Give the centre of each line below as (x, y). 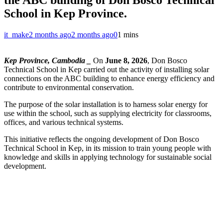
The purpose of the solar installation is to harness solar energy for (106, 104)
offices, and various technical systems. (64, 122)
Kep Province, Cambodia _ (48, 60)
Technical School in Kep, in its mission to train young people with (108, 148)
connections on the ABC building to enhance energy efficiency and (109, 78)
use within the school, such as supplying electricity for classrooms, (108, 113)
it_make (16, 34)
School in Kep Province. (65, 13)
